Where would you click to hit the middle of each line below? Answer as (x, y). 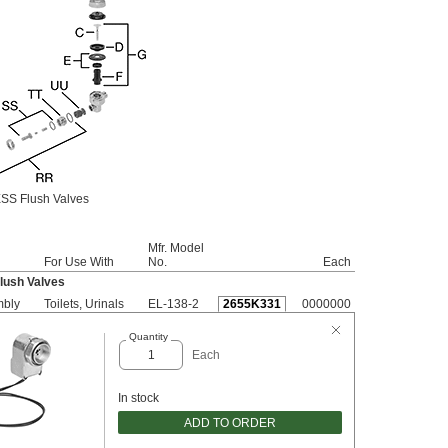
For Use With (79, 262)
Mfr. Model (176, 248)
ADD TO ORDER (230, 422)
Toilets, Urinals (84, 304)
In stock (138, 398)
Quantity (148, 336)
